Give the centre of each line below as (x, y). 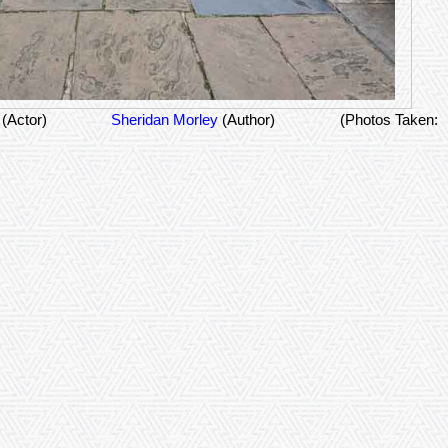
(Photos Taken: (389, 120)
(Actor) (24, 120)
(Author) (248, 120)
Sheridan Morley (164, 120)
